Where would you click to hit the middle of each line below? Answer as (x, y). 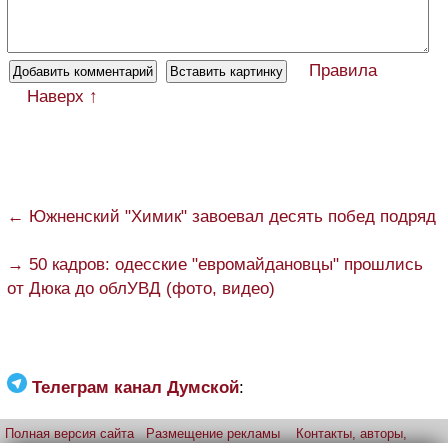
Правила (343, 71)
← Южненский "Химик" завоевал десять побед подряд (221, 217)
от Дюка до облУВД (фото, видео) (141, 289)
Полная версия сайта (69, 434)
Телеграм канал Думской (135, 388)
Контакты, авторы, (351, 434)
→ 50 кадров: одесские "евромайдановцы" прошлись (215, 265)
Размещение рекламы (213, 434)
